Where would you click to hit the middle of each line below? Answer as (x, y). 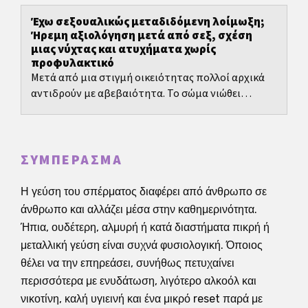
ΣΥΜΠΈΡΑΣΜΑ (71, 161)
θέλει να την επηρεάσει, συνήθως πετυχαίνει (128, 263)
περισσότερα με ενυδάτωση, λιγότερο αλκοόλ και (139, 281)
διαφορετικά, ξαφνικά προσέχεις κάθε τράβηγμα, (149, 110)
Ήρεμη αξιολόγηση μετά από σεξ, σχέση (142, 36)
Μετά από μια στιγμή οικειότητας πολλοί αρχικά (148, 78)
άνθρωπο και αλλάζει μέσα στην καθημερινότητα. (139, 210)
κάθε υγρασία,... (67, 125)
